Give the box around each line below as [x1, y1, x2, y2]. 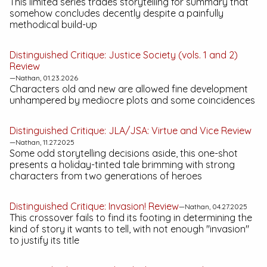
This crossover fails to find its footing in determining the [10, 212, 252, 223]
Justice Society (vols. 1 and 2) [108, 49, 238, 61]
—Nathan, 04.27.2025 [179, 202, 247, 212]
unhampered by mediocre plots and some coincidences [10, 94, 255, 106]
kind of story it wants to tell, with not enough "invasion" [10, 223, 249, 235]
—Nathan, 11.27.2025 [10, 138, 74, 147]
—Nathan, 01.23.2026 [10, 73, 78, 83]
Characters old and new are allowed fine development [10, 83, 248, 95]
